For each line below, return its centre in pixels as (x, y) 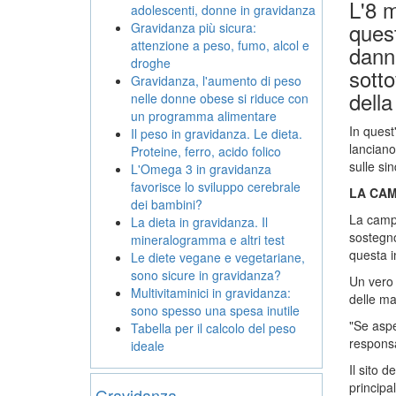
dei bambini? (167, 204)
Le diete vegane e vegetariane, (218, 257)
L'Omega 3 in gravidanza (201, 169)
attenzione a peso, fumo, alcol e (220, 45)
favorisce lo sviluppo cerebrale (216, 187)
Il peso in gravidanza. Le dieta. (217, 133)
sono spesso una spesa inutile (215, 310)
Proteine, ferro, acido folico (206, 151)
